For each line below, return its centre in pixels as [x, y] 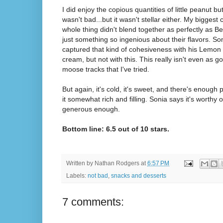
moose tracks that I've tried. [106, 69]
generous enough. [91, 109]
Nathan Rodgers [117, 164]
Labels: [77, 176]
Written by [80, 164]
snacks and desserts [139, 176]
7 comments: [93, 202]
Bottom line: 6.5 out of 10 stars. [116, 129]
